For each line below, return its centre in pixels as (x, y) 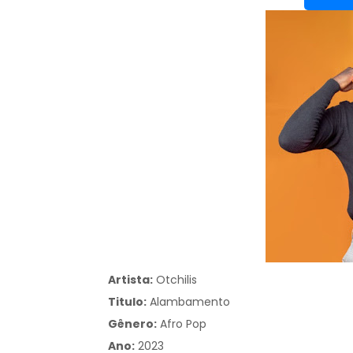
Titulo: (127, 302)
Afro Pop (183, 324)
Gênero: (132, 324)
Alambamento (190, 302)
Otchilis (176, 280)
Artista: (130, 280)
